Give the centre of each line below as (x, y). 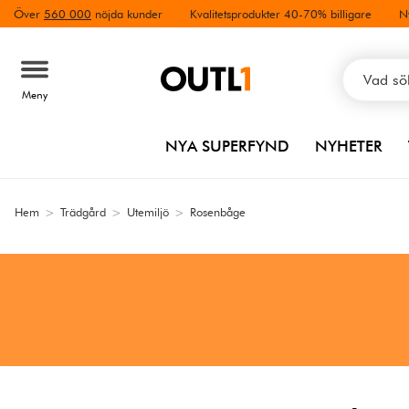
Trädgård (83, 212)
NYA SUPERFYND (227, 146)
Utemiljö (148, 212)
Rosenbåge (218, 212)
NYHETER (348, 146)
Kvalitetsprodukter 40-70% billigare (281, 14)
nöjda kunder (127, 14)
